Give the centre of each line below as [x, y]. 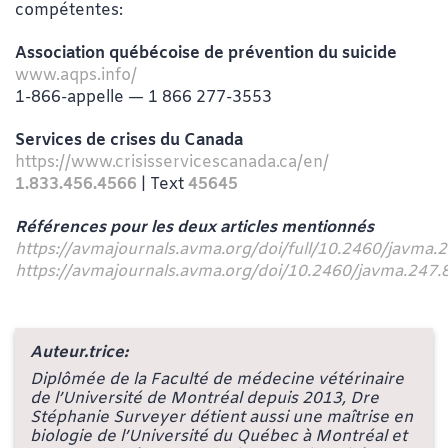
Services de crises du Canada [129, 141]
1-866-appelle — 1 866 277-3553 [143, 98]
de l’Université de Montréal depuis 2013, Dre [204, 398]
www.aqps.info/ [76, 76]
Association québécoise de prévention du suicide [206, 54]
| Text [162, 185]
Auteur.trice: [79, 352]
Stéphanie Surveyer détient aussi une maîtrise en [221, 417]
